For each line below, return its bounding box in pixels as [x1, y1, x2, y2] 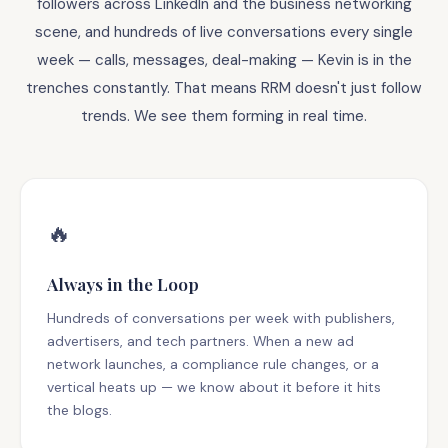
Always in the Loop [47, 272, 199, 295]
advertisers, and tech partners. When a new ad [47, 332, 354, 350]
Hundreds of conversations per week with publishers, [47, 309, 395, 327]
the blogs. [47, 401, 112, 419]
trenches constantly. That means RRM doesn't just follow [26, 78, 422, 98]
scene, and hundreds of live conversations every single [35, 22, 413, 42]
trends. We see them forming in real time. [81, 106, 367, 126]
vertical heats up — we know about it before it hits [47, 378, 381, 396]
